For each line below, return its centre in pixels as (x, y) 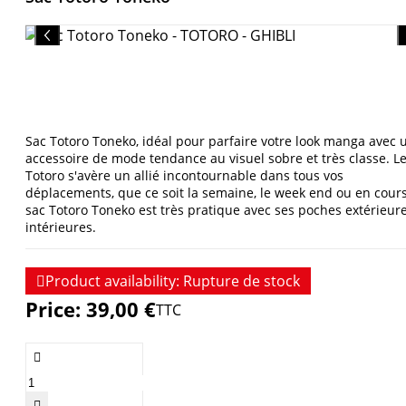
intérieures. (61, 227)
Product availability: (112, 281)
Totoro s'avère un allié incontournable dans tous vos (184, 176)
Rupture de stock (242, 281)
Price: (56, 309)
